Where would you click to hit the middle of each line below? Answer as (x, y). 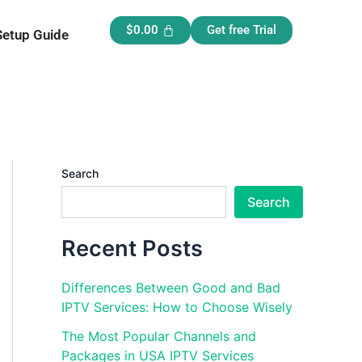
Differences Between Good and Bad (171, 288)
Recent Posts (132, 248)
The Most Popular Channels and (159, 337)
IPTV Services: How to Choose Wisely (177, 307)
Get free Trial (241, 30)
